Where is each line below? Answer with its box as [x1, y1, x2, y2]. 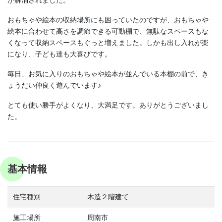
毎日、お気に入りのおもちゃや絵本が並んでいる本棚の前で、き [7, 69, 209, 78]
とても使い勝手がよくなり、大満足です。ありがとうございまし [7, 101, 209, 109]
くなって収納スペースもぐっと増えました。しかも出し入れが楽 [7, 39, 209, 47]
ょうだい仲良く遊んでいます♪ [7, 81, 101, 89]
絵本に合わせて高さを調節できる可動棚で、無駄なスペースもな [7, 27, 209, 36]
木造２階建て [87, 192, 129, 201]
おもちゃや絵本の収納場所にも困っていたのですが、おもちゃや [7, 16, 209, 24]
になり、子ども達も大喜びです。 [7, 50, 111, 58]
